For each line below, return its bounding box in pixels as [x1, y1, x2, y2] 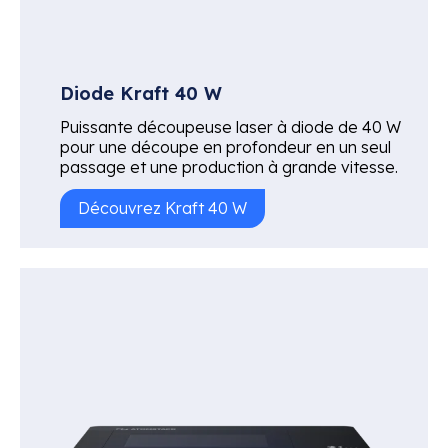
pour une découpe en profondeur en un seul [60, 136, 391, 157]
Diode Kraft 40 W [60, 81, 222, 105]
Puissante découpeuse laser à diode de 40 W [60, 116, 401, 137]
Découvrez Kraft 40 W [78, 197, 247, 218]
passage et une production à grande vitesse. [60, 156, 398, 177]
